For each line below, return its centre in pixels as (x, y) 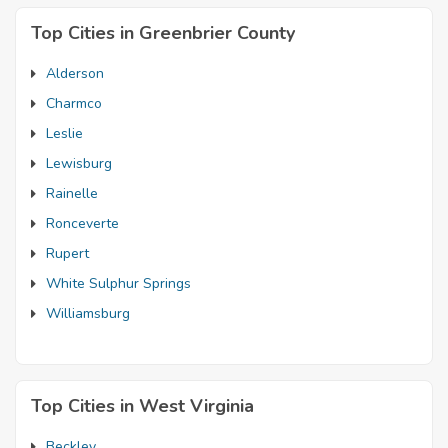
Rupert (67, 253)
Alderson (75, 73)
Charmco (74, 103)
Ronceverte (82, 223)
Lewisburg (79, 163)
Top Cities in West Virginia (142, 405)
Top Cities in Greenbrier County (163, 32)
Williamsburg (88, 313)
